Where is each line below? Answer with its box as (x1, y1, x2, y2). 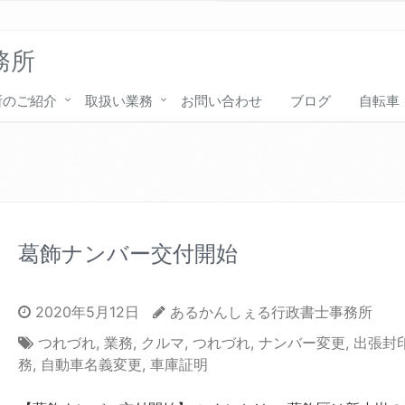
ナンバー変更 (258, 334, 345, 353)
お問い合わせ (181, 91, 262, 109)
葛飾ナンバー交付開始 (17, 240, 238, 268)
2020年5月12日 (30, 303, 139, 322)
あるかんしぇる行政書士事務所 (169, 303, 372, 322)
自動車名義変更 (40, 355, 142, 374)
